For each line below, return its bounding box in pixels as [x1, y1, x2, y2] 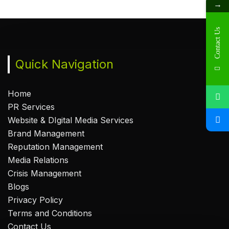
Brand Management [8, 128, 84, 139]
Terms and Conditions [8, 208, 92, 219]
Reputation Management [8, 142, 103, 152]
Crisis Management [8, 168, 81, 179]
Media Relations [8, 155, 68, 166]
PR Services [8, 102, 55, 112]
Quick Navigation [15, 57, 113, 72]
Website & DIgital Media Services [8, 115, 133, 126]
